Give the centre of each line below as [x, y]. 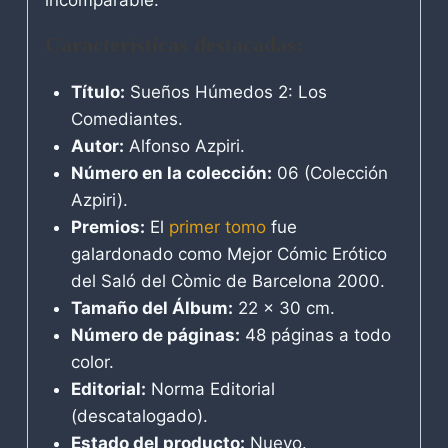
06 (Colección [329, 173]
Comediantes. [126, 119]
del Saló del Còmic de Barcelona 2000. [227, 281]
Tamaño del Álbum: [151, 308]
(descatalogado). [139, 416]
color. [92, 362]
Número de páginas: [155, 335]
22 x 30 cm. [283, 308]
